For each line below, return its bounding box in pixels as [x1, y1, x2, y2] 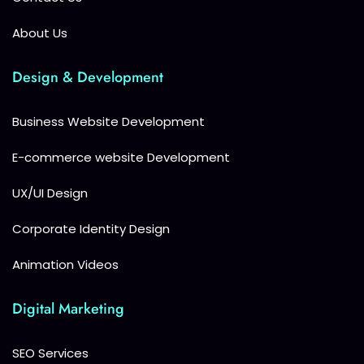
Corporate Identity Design [12, 220, 170, 238]
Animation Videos [12, 256, 119, 274]
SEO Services [12, 344, 89, 362]
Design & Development [12, 67, 163, 89]
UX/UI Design [12, 184, 88, 202]
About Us [12, 24, 67, 42]
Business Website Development [12, 113, 205, 131]
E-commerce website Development [12, 149, 230, 167]
